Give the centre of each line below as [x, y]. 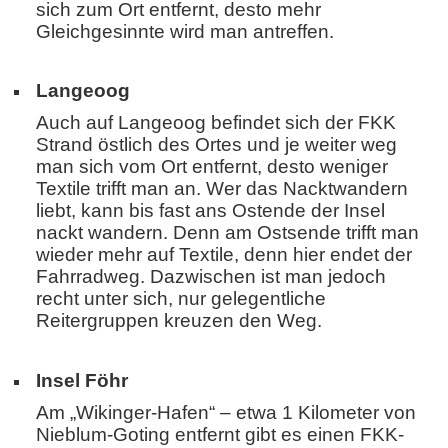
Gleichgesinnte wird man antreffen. [185, 32]
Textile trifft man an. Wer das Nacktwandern [222, 189]
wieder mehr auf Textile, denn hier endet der [224, 255]
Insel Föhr [82, 380]
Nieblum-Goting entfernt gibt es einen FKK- [220, 434]
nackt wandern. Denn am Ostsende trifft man [227, 233]
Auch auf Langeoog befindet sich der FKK [216, 123]
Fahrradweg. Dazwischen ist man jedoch [211, 277]
